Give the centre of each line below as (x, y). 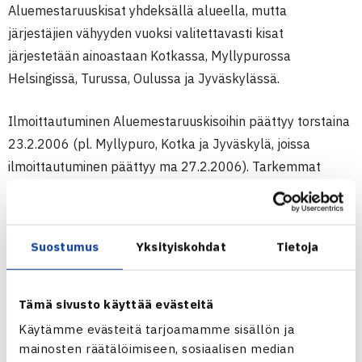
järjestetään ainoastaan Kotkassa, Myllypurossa (149, 56)
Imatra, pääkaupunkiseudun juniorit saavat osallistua (164, 340)
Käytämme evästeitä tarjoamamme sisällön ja (156, 329)
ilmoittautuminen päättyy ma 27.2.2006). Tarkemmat (164, 166)
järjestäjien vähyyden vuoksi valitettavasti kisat (146, 33)
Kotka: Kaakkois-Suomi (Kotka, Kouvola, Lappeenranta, (169, 318)
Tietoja (297, 246)
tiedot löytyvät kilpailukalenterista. (110, 189)
